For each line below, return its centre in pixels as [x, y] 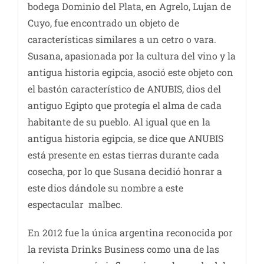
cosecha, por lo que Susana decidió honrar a [125, 171]
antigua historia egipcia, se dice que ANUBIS [125, 138]
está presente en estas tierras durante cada [123, 154]
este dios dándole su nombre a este [105, 187]
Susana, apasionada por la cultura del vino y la [131, 55]
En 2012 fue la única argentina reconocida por [130, 232]
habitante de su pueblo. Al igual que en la [119, 121]
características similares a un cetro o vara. [122, 39]
